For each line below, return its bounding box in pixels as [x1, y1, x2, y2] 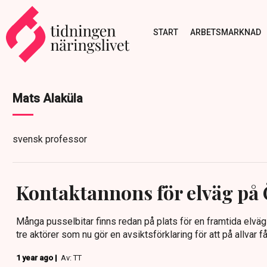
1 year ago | [16, 253, 59, 262]
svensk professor [13, 133, 87, 145]
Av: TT [61, 253, 82, 262]
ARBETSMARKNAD [190, 27, 261, 37]
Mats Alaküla [13, 91, 83, 105]
